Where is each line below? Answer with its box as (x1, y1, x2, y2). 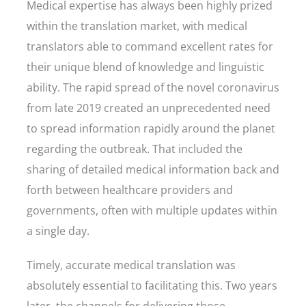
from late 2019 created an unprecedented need (27, 100, 270, 115)
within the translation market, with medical (27, 18, 247, 33)
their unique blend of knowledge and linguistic (27, 59, 264, 74)
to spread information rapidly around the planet (27, 121, 275, 136)
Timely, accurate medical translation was (27, 258, 236, 273)
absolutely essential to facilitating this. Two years (27, 278, 277, 293)
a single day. (27, 223, 92, 238)
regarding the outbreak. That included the (27, 141, 242, 156)
